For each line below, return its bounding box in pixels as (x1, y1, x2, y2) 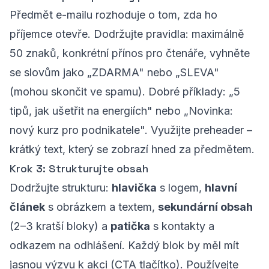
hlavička (112, 181, 157, 194)
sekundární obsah (158, 201, 253, 213)
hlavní (205, 181, 237, 194)
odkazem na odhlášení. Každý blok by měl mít (10, 239, 239, 252)
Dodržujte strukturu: (10, 181, 112, 194)
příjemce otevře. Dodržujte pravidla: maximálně (10, 28, 244, 40)
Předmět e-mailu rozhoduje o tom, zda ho (10, 8, 217, 21)
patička (110, 220, 150, 232)
